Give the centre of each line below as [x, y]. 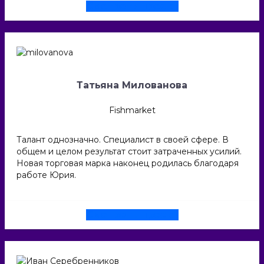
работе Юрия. [46, 175]
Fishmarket [132, 110]
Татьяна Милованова [132, 85]
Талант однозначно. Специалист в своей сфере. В [123, 139]
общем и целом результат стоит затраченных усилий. [129, 151]
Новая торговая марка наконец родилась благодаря [128, 163]
